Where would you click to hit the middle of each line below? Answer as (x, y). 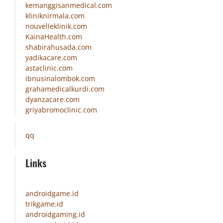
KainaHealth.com (54, 37)
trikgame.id (44, 204)
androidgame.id (52, 194)
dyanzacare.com (53, 100)
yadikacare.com (51, 58)
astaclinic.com (49, 68)
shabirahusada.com (58, 47)
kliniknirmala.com (55, 16)
